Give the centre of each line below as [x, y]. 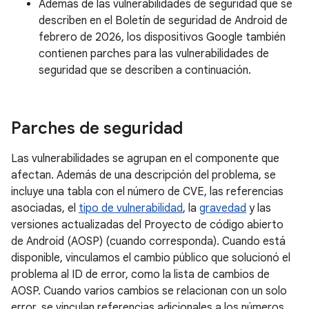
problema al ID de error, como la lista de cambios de [140, 275]
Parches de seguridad [97, 128]
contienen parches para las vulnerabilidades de [154, 54]
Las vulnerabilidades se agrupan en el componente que [145, 159]
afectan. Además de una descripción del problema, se [143, 175]
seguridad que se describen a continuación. [145, 70]
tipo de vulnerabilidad [131, 208]
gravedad [223, 208]
